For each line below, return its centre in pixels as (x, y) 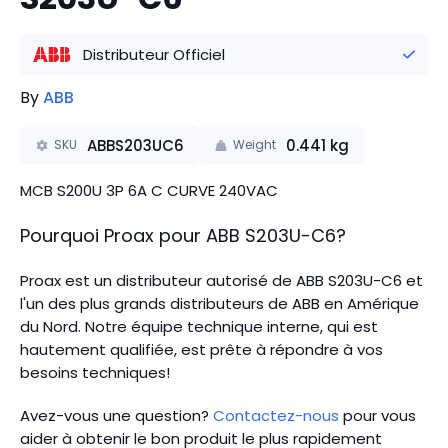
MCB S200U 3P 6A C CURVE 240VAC (149, 190)
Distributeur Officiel (153, 54)
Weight (254, 144)
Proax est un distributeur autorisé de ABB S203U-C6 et (221, 280)
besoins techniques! (95, 372)
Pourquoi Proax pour (110, 235)
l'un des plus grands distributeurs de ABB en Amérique (219, 303)
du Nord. (50, 326)
